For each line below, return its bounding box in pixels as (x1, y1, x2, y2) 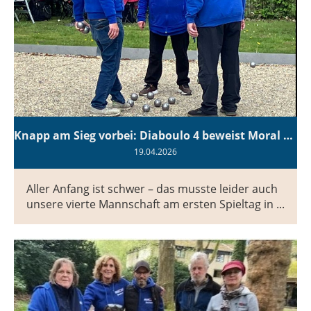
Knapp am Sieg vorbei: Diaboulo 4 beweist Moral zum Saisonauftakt (283, 127, 293, 143)
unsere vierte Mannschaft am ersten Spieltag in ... (26, 196, 285, 212)
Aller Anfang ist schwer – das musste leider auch (26, 180, 278, 196)
